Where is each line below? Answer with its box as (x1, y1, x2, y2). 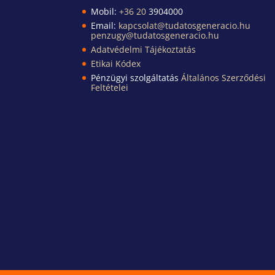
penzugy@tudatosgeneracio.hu (91, 29, 220, 41)
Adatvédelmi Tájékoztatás (91, 43, 196, 55)
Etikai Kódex (91, 57, 141, 69)
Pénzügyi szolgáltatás (91, 71, 182, 83)
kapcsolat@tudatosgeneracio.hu (118, 19, 251, 31)
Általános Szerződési (181, 71, 266, 83)
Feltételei (91, 81, 129, 93)
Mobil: (91, 5, 120, 17)
